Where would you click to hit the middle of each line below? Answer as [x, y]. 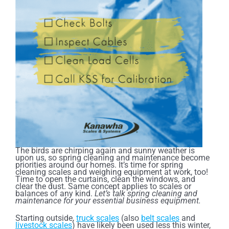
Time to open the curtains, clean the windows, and [105, 179]
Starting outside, [46, 218]
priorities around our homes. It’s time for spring [99, 165]
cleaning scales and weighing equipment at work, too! [112, 172]
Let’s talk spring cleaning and [146, 193]
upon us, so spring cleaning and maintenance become [112, 157]
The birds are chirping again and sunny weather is [105, 150]
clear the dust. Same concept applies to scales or [103, 186]
